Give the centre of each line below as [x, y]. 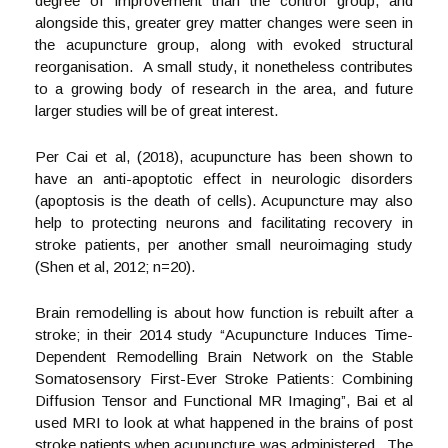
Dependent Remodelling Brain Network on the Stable [224, 356]
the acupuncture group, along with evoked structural [224, 44]
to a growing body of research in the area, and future [224, 88]
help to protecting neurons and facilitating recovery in [224, 222]
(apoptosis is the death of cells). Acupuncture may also [224, 200]
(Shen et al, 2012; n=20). [115, 266]
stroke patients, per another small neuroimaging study [224, 244]
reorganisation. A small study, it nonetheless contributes [224, 66]
